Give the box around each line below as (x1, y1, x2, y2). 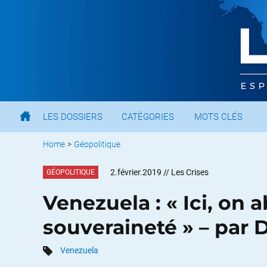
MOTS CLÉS (194, 111, 243, 122)
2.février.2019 (110, 167, 162, 177)
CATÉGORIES (122, 111, 174, 122)
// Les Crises (163, 167, 209, 177)
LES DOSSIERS (43, 111, 103, 122)
